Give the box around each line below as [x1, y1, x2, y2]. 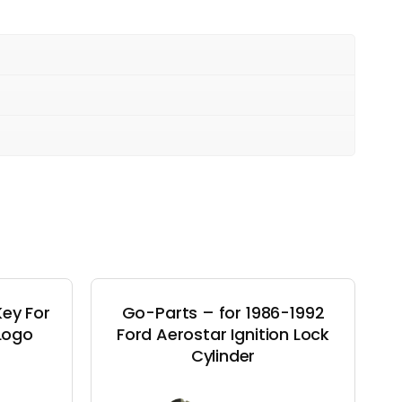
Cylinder [190, 344, 256, 367]
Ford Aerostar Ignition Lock [116, 322, 330, 345]
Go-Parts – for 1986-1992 [121, 301, 325, 324]
